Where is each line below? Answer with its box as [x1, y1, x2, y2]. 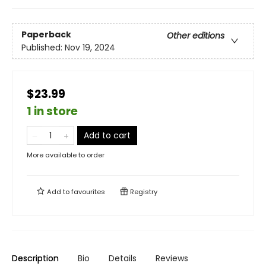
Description [12, 252, 59, 265]
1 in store [27, 103, 78, 120]
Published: [21, 41, 65, 53]
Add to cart [84, 129, 131, 142]
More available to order [27, 150, 104, 160]
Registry [128, 187, 157, 197]
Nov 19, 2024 [65, 41, 115, 53]
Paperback [21, 28, 71, 40]
